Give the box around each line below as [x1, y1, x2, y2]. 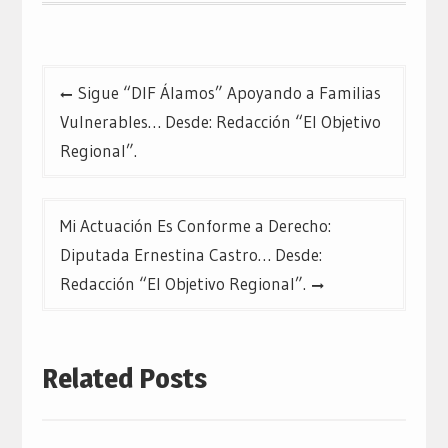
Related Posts [41, 360, 207, 395]
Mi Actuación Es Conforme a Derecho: [59, 215, 331, 237]
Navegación [41, 68, 144, 93]
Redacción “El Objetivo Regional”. [59, 273, 306, 295]
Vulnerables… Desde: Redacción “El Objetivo [59, 111, 381, 133]
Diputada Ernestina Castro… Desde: [59, 244, 322, 266]
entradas [41, 128, 120, 153]
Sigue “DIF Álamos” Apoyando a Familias [77, 82, 381, 104]
